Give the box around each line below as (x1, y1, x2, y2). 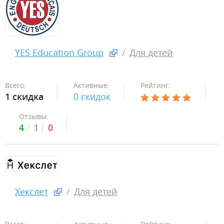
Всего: (5, 80, 26, 90)
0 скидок (73, 90, 110, 102)
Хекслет (15, 185, 48, 197)
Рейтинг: (140, 80, 170, 90)
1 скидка (5, 90, 43, 102)
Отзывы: (19, 111, 48, 121)
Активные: (73, 80, 109, 90)
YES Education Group (15, 46, 103, 58)
